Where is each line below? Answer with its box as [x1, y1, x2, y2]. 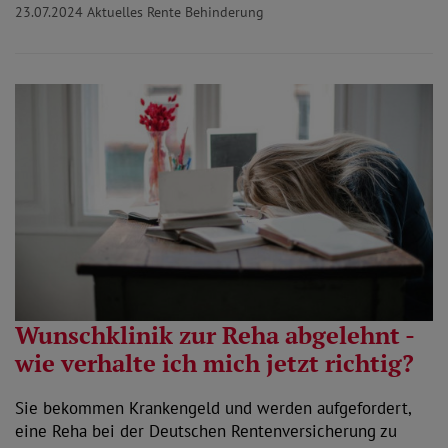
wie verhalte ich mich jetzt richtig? [15, 346, 414, 379]
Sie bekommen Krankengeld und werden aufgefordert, [15, 396, 411, 419]
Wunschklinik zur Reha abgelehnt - [15, 318, 414, 351]
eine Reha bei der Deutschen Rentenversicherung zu [15, 419, 397, 442]
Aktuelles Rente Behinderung [87, 3, 264, 22]
